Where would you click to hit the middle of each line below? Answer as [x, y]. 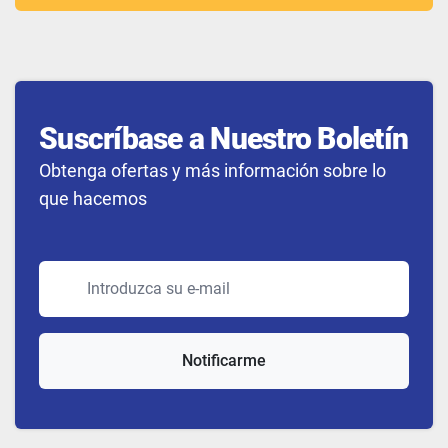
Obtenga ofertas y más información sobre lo [212, 170]
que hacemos [93, 198]
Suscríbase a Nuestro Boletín [223, 138]
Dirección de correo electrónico [151, 271]
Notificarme [224, 360]
